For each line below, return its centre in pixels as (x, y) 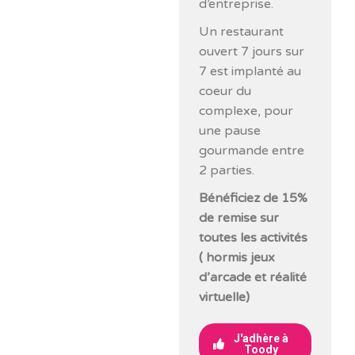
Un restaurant (242, 32)
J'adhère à (261, 338)
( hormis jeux (237, 258)
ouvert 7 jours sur (252, 52)
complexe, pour (246, 111)
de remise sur (239, 218)
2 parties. (227, 170)
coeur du (225, 91)
